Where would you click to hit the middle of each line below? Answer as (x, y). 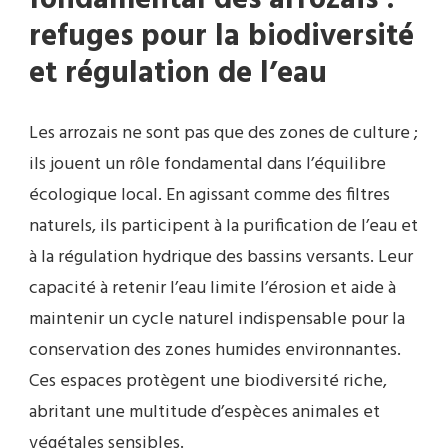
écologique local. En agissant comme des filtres (209, 196)
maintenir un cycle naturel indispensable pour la (217, 320)
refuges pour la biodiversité (221, 37)
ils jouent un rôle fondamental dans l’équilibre (207, 165)
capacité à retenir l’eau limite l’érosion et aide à (212, 289)
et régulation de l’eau (178, 74)
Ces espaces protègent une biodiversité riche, (208, 382)
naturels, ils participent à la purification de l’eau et (223, 227)
